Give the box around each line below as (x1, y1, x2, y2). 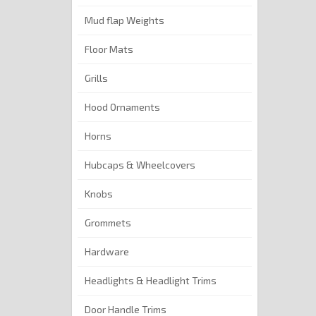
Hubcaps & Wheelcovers (85, 159, 195, 171)
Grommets (85, 217, 131, 229)
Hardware (85, 245, 129, 258)
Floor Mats (85, 43, 133, 56)
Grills (85, 72, 108, 85)
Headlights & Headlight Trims (85, 274, 217, 287)
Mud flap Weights (85, 14, 164, 27)
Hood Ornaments (85, 101, 160, 114)
